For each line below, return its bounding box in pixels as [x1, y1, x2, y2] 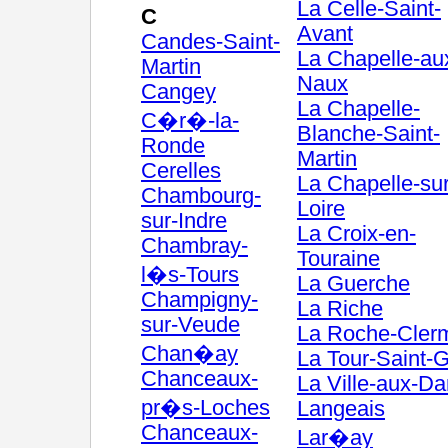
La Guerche [297, 272, 410, 296]
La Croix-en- [297, 222, 416, 246]
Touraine [297, 247, 380, 271]
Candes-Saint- [141, 30, 280, 54]
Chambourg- [141, 184, 261, 208]
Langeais [297, 397, 385, 421]
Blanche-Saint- [297, 122, 440, 146]
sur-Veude [141, 313, 240, 337]
